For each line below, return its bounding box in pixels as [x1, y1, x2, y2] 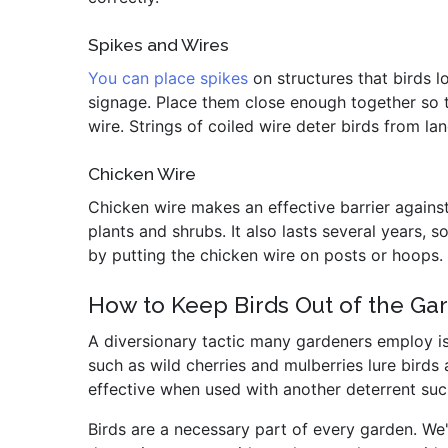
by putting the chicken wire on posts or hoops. [88, 245, 443, 265]
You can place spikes [88, 68, 248, 88]
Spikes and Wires [88, 35, 229, 55]
